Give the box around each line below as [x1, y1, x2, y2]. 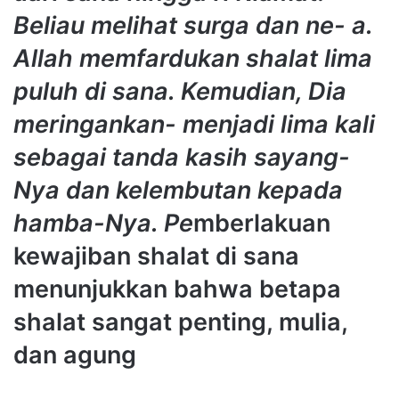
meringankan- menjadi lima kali [13, 110, 375, 140]
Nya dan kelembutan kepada [13, 175, 343, 206]
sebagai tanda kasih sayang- [13, 142, 350, 173]
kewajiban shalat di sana [13, 241, 299, 272]
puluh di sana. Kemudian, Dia [13, 77, 346, 107]
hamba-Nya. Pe [13, 208, 193, 239]
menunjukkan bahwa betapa [13, 274, 341, 305]
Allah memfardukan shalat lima [13, 44, 372, 74]
